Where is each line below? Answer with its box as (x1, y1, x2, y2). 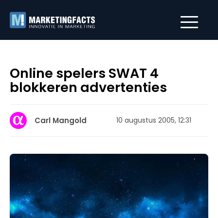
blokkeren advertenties (10, 78, 167, 96)
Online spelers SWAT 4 (10, 64, 159, 82)
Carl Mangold (35, 115, 87, 126)
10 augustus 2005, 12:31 (116, 115, 191, 125)
